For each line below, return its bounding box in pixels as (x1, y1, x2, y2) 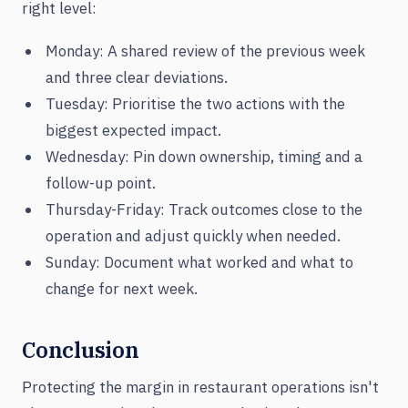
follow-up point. (46, 173, 156, 194)
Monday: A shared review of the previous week (46, 41, 365, 62)
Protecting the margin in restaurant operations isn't (22, 377, 379, 398)
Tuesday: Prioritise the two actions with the (46, 94, 345, 115)
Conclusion (22, 335, 139, 365)
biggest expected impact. (46, 120, 221, 141)
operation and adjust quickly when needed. (46, 226, 341, 247)
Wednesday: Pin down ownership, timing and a (46, 147, 362, 168)
